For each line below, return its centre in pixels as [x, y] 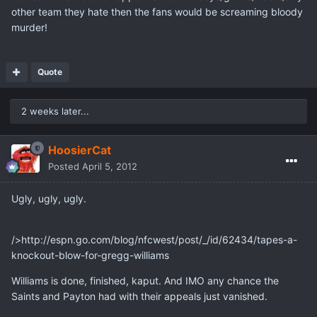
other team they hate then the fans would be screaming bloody [157, 12]
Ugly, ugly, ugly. [49, 199]
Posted [65, 167]
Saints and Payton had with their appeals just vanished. [139, 296]
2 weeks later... [55, 111]
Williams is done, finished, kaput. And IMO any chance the [145, 281]
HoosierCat [80, 150]
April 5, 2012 [110, 167]
